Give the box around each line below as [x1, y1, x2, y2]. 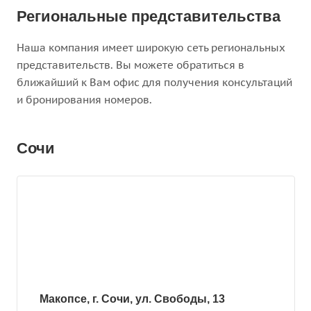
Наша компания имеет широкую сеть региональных [17, 41, 285, 54]
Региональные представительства [17, 8, 280, 25]
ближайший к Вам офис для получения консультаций [17, 76, 292, 89]
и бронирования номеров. [17, 93, 158, 106]
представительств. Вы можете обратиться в [17, 58, 244, 72]
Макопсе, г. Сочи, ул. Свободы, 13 [40, 293, 225, 305]
